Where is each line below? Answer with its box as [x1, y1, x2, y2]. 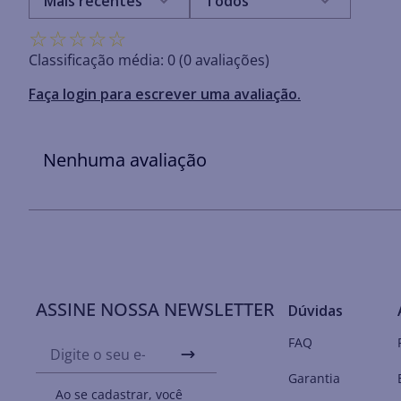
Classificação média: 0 [29, 50, 175, 71]
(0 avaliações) [179, 50, 269, 71]
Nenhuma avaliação [43, 148, 207, 173]
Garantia [288, 370, 341, 388]
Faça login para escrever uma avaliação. [29, 84, 301, 105]
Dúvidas [288, 301, 344, 321]
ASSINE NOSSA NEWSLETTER [36, 297, 275, 322]
